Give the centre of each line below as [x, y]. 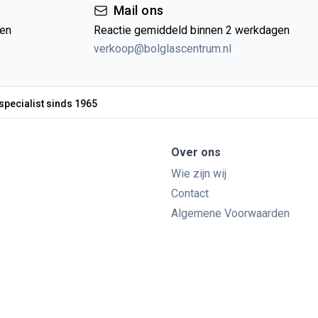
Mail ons [139, 10]
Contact [190, 193]
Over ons [196, 152]
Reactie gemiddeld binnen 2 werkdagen [192, 30]
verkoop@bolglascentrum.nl [163, 49]
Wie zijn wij [199, 174]
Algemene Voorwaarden [230, 213]
